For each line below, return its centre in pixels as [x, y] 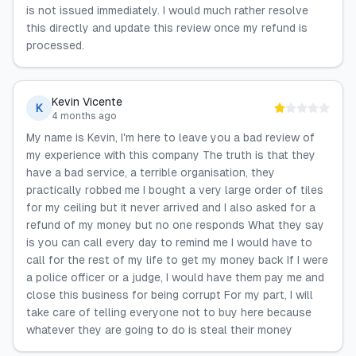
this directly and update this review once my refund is [167, 28]
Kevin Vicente [87, 102]
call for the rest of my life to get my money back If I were [177, 260]
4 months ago [84, 116]
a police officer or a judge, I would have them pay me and [175, 277]
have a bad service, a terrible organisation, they [151, 172]
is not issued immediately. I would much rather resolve [167, 10]
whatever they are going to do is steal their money [159, 330]
